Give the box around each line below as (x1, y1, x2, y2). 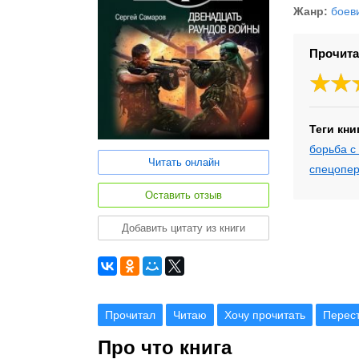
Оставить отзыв (145, 189, 223, 202)
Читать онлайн (147, 156, 220, 169)
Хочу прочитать (224, 309, 305, 322)
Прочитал (105, 309, 155, 322)
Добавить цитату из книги (122, 222, 246, 235)
